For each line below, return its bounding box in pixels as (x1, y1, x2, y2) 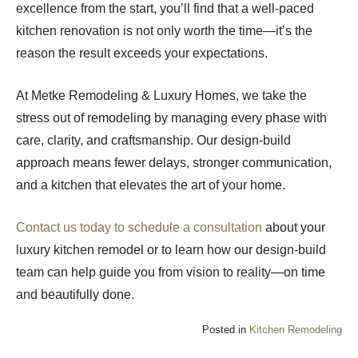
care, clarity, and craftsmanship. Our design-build (16, 133, 291, 148)
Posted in (202, 324, 249, 336)
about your (262, 221, 325, 235)
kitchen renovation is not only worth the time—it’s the (16, 24, 312, 38)
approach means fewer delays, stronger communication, (16, 156, 332, 170)
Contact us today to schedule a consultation (16, 221, 262, 235)
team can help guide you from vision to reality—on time (16, 265, 325, 280)
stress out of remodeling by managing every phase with (16, 111, 327, 125)
